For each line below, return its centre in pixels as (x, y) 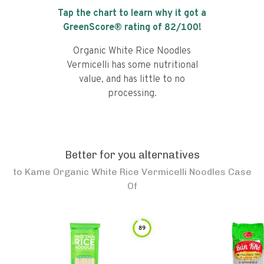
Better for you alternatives (132, 155)
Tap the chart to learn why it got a (132, 14)
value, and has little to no (132, 80)
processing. (132, 94)
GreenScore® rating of (113, 28)
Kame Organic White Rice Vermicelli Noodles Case (138, 172)
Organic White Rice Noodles (132, 51)
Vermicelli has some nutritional (132, 65)
